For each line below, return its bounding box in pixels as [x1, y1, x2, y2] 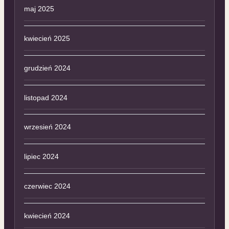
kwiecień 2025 [24, 34, 70, 42]
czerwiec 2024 [24, 181, 71, 190]
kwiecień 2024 [24, 211, 70, 220]
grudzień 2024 [24, 63, 71, 72]
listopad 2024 [24, 93, 67, 102]
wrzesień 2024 [24, 123, 71, 131]
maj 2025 [24, 5, 54, 13]
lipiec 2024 [24, 152, 59, 161]
